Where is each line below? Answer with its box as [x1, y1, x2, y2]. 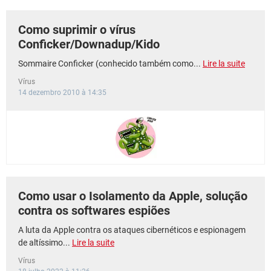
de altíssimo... [18, 238, 72, 247]
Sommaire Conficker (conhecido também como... [18, 59, 203, 68]
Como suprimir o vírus [18, 22, 135, 37]
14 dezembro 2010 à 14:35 [18, 88, 106, 97]
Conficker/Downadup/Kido [18, 37, 160, 51]
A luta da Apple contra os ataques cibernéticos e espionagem [18, 225, 246, 235]
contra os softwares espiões [18, 203, 170, 218]
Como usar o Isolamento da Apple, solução [18, 189, 247, 203]
